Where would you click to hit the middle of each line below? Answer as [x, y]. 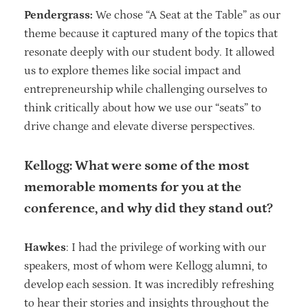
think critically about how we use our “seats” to [143, 108]
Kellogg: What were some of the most [136, 165]
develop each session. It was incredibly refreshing [149, 284]
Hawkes [45, 247]
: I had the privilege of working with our [166, 247]
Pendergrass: [60, 15]
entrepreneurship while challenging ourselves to [146, 89]
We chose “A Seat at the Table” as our [188, 15]
